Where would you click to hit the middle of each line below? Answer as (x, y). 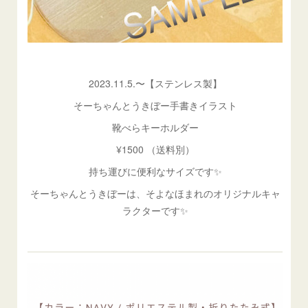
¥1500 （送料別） (155, 150)
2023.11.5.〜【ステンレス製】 (155, 84)
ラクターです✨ (155, 211)
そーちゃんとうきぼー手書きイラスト (155, 106)
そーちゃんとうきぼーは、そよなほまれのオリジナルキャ (155, 194)
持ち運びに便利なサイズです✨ (155, 172)
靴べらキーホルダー (155, 128)
